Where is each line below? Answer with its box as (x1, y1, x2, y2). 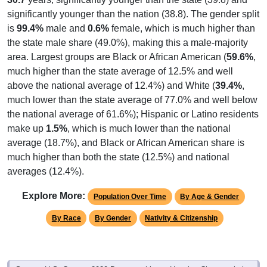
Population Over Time (93, 193, 166, 201)
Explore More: (22, 191, 86, 201)
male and (44, 23, 88, 34)
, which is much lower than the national (67, 123, 231, 134)
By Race (51, 214, 81, 223)
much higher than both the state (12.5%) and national (7, 152, 229, 163)
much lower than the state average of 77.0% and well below (7, 95, 257, 105)
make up (7, 123, 46, 134)
